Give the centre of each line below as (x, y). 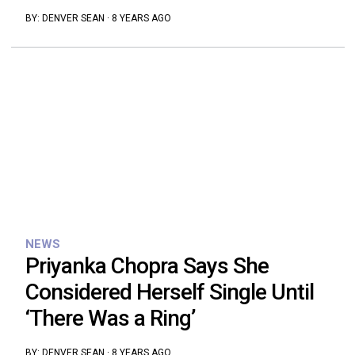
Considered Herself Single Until (169, 292)
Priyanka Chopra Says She (147, 266)
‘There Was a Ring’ (110, 319)
